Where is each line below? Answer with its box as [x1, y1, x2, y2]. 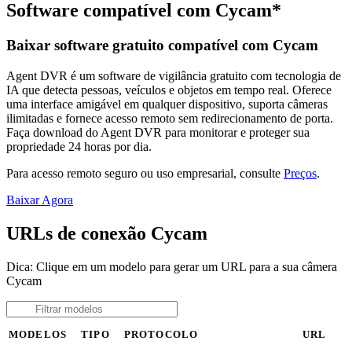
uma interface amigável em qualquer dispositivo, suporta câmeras [6, 97, 328, 111]
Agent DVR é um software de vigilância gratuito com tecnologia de [6, 68, 341, 82]
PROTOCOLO [124, 328, 198, 340]
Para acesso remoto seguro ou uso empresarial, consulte [6, 166, 284, 180]
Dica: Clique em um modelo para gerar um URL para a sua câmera [6, 259, 337, 273]
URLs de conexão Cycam [6, 222, 207, 244]
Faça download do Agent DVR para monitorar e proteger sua [6, 125, 310, 139]
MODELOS [9, 328, 67, 340]
